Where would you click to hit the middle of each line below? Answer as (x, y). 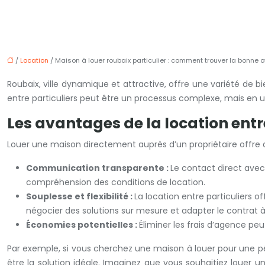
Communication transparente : (98, 168)
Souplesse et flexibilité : (80, 196)
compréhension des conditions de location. (116, 182)
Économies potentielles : (83, 225)
